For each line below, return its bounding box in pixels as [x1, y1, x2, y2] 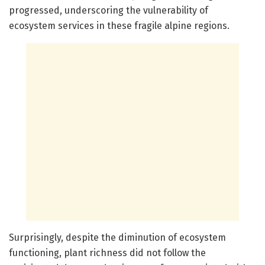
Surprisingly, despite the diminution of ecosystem [9, 231, 226, 243]
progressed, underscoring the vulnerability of [9, 4, 208, 16]
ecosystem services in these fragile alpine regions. [9, 20, 230, 31]
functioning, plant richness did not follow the [9, 247, 206, 258]
